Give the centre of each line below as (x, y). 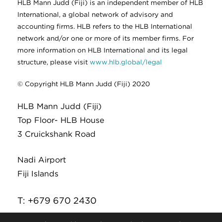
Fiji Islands (39, 174)
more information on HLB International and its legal (103, 50)
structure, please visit (54, 62)
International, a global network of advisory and (95, 14)
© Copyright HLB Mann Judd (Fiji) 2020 (84, 83)
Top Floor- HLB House (61, 120)
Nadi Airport (42, 160)
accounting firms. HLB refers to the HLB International (105, 26)
